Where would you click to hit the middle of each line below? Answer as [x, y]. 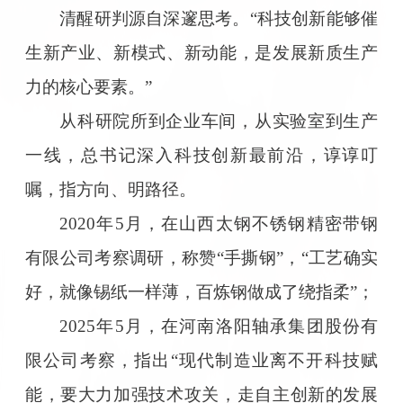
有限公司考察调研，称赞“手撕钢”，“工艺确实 [201, 257]
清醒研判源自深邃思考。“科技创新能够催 [219, 18]
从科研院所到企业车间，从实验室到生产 [219, 121]
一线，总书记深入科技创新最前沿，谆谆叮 [201, 155]
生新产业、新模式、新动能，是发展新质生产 [201, 52]
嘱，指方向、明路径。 [110, 189]
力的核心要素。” [88, 86]
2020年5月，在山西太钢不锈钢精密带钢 [219, 223]
